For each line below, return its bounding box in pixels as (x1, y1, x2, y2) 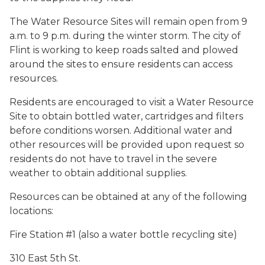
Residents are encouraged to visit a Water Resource (9, 96, 254, 108)
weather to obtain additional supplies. (9, 167, 187, 179)
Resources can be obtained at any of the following (9, 191, 247, 202)
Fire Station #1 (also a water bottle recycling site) (9, 229, 237, 240)
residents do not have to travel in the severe (9, 153, 217, 164)
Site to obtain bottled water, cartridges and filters (9, 111, 243, 122)
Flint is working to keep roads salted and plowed (9, 44, 238, 56)
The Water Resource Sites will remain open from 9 (9, 16, 247, 27)
